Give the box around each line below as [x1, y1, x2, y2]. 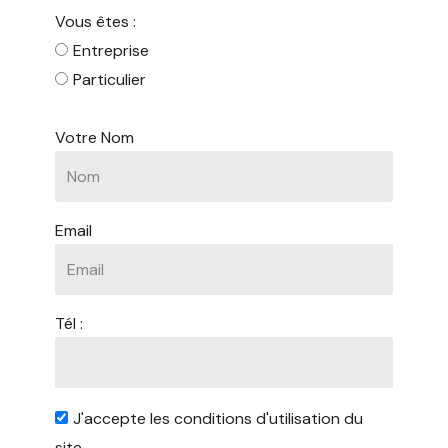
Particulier [72, 68, 146, 90]
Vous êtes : [54, 10, 136, 32]
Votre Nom [54, 126, 134, 148]
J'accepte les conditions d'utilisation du [72, 407, 363, 429]
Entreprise [72, 39, 149, 61]
